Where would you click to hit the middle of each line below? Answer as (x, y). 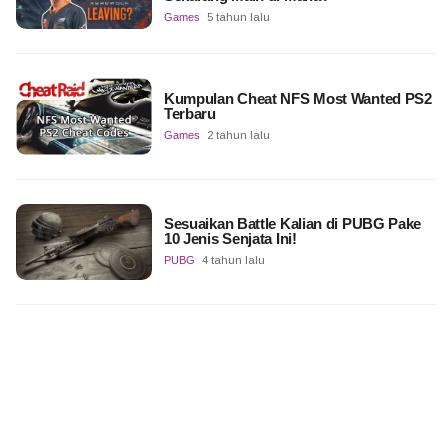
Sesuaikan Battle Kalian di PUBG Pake (292, 223)
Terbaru (189, 113)
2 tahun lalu (238, 134)
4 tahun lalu (233, 259)
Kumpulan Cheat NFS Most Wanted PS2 (297, 98)
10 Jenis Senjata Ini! (230, 238)
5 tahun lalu (238, 16)
